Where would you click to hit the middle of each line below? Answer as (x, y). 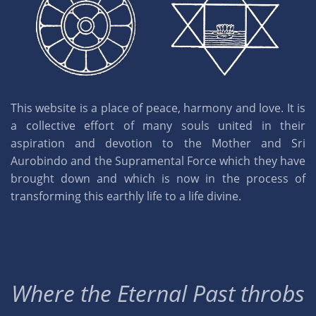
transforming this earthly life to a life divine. (126, 196)
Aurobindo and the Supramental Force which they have (158, 161)
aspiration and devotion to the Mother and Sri (158, 144)
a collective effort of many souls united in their (158, 126)
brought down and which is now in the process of (158, 179)
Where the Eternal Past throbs (158, 293)
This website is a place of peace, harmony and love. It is (158, 108)
